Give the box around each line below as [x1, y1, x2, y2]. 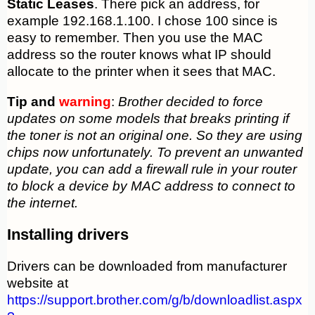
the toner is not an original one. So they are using [7, 128, 302, 143]
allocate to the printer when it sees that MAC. [7, 64, 276, 79]
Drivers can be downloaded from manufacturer [7, 259, 287, 274]
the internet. [7, 195, 78, 211]
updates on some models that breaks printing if [7, 111, 289, 127]
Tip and [7, 94, 59, 110]
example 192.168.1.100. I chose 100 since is [7, 13, 278, 29]
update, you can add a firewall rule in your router [7, 162, 297, 177]
